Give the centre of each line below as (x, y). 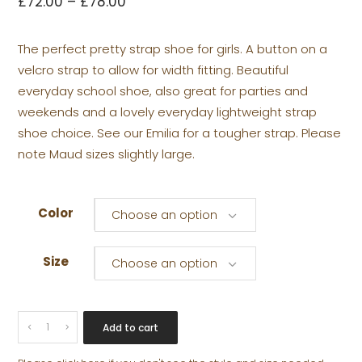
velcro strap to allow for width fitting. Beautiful (154, 70)
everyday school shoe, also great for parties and (163, 91)
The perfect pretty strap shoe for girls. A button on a (173, 49)
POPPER (44, 343)
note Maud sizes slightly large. (107, 154)
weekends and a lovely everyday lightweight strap (168, 112)
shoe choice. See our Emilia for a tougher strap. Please (180, 133)
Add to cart (131, 328)
